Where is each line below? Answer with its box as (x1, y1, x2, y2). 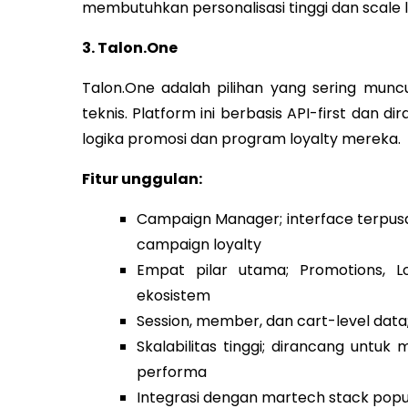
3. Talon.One (81, 36, 178, 58)
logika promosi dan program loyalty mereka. (81, 127, 401, 149)
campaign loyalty (136, 233, 261, 255)
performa (136, 361, 207, 382)
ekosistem (136, 284, 210, 306)
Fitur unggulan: (81, 168, 202, 189)
